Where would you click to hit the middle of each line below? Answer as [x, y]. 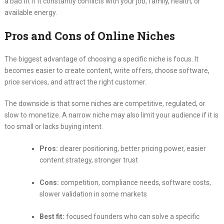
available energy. [30, 13]
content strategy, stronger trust [88, 160]
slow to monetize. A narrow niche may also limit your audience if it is [111, 115]
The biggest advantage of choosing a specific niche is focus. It [101, 59]
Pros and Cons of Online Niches [89, 36]
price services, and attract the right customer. [75, 82]
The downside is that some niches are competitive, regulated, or [105, 104]
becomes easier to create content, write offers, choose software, [107, 71]
